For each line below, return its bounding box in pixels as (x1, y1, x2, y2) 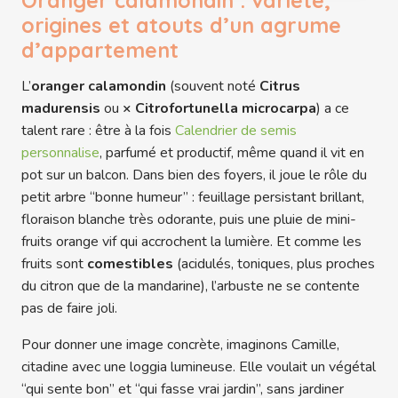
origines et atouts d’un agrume (21, 12, 341, 39)
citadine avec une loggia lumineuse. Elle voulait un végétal (21, 357, 376, 378)
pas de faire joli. (21, 298, 117, 319)
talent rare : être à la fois (21, 121, 175, 141)
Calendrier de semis (175, 121, 297, 141)
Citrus (259, 76, 300, 97)
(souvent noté (166, 76, 259, 97)
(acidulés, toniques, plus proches (173, 254, 375, 275)
